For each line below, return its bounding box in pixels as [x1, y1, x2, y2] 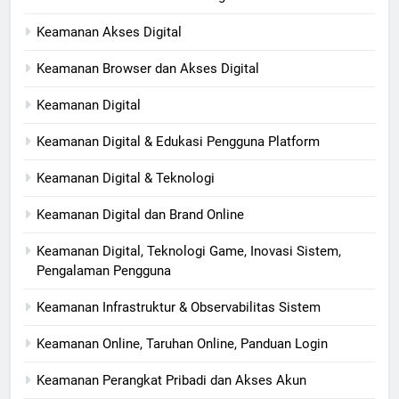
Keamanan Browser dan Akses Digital [37, 61, 259, 77]
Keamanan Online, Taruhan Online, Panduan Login [37, 336, 328, 353]
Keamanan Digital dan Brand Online [37, 207, 244, 224]
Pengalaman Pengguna [37, 263, 171, 280]
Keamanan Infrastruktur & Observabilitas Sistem [37, 299, 321, 316]
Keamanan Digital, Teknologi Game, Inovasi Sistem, [37, 243, 341, 260]
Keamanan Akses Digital [37, 24, 182, 41]
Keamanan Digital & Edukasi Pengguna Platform [37, 134, 320, 151]
